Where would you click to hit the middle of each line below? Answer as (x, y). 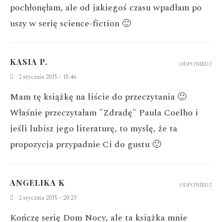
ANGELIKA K (37, 182)
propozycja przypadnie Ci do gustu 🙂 (85, 144)
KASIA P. (29, 61)
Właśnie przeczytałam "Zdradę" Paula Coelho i (104, 112)
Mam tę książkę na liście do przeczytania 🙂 (98, 97)
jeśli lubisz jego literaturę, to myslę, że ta (94, 128)
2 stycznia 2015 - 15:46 (47, 77)
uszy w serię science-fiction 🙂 (70, 23)
